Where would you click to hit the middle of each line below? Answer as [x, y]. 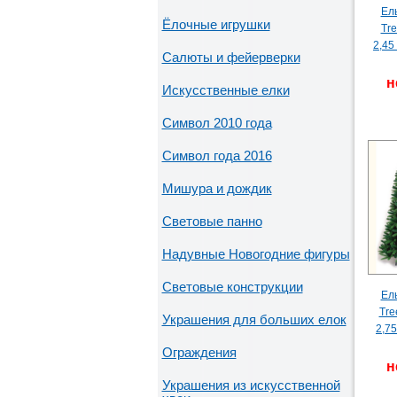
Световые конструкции [232, 287]
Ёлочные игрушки [216, 24]
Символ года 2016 [217, 156]
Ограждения [199, 352]
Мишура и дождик [217, 188]
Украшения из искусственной [251, 385]
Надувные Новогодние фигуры [256, 254]
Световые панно [212, 221]
